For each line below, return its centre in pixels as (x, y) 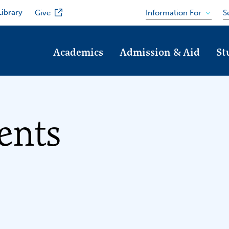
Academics (78, 52)
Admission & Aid (160, 52)
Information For (173, 13)
